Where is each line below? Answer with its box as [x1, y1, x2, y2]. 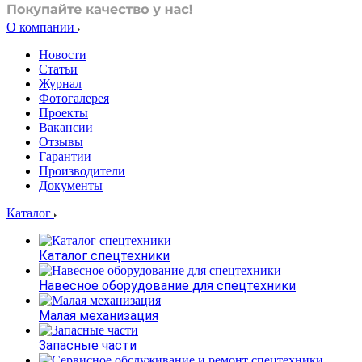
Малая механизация [39, 308, 158, 323]
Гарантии [39, 149, 91, 163]
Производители [39, 164, 125, 178]
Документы [39, 179, 103, 192]
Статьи [39, 62, 78, 76]
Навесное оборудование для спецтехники [39, 278, 296, 293]
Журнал [39, 77, 82, 90]
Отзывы [39, 135, 83, 149]
